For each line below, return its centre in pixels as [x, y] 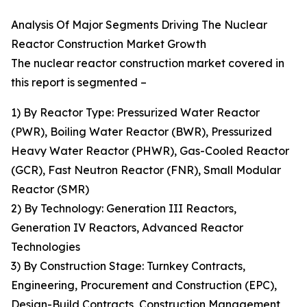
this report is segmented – [79, 83]
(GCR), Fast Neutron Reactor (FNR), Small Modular [146, 170]
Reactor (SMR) [50, 189]
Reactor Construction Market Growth [109, 44]
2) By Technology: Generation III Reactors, [124, 209]
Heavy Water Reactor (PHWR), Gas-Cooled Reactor [150, 151]
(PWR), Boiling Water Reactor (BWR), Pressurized [142, 132]
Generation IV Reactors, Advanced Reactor [127, 228]
